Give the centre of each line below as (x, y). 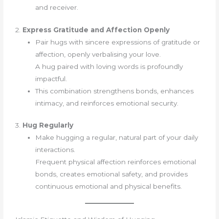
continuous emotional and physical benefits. (109, 186)
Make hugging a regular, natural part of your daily (117, 138)
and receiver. (57, 8)
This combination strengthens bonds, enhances (115, 91)
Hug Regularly (48, 125)
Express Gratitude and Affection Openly (96, 30)
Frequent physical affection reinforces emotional (116, 162)
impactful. (51, 78)
